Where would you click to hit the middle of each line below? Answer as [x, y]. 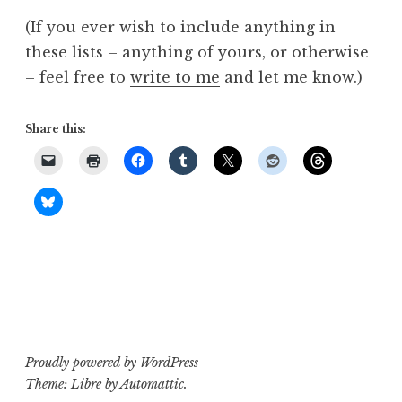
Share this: [56, 129]
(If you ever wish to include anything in [180, 27]
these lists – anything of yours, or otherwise [197, 52]
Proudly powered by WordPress [112, 362]
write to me [175, 77]
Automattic [152, 384]
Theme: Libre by [73, 384]
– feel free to [78, 77]
